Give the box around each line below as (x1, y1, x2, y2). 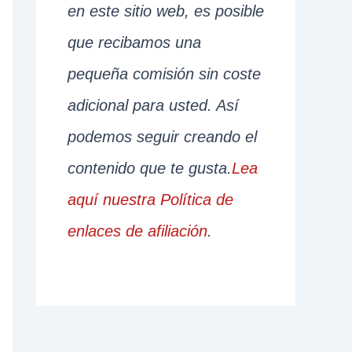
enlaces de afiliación (68, 222, 207, 240)
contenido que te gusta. (68, 159, 232, 178)
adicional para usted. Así (68, 97, 239, 115)
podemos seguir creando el (68, 128, 257, 146)
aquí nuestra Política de (68, 191, 233, 209)
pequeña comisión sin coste (68, 65, 261, 83)
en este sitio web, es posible (68, 2, 264, 20)
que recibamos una (68, 34, 201, 52)
